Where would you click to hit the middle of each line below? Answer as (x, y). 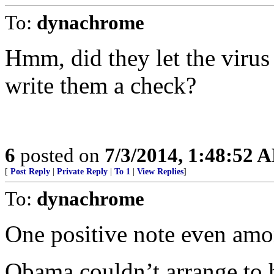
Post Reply (30, 172)
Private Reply (82, 172)
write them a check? (101, 85)
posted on (60, 155)
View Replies (160, 172)
